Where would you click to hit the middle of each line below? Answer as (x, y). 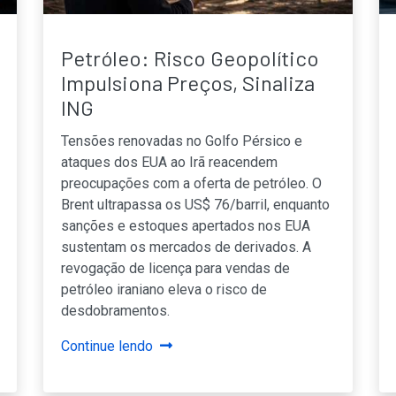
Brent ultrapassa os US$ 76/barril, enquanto (195, 204)
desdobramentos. (115, 310)
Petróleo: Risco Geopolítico (190, 57)
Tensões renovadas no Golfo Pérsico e (182, 141)
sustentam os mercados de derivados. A (186, 247)
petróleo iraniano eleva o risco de (164, 289)
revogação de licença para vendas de (175, 268)
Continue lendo (107, 346)
